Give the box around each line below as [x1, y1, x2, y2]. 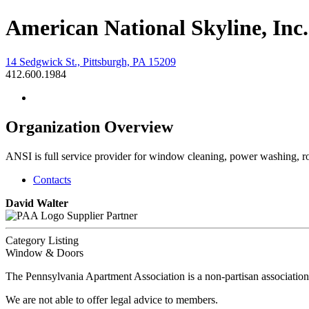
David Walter [6, 197, 68, 209]
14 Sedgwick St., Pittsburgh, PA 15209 [6, 55, 176, 68]
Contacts [33, 173, 71, 186]
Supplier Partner [67, 209, 137, 221]
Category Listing [6, 234, 79, 246]
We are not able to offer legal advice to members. [6, 293, 218, 306]
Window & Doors [6, 246, 83, 259]
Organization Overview [6, 117, 173, 136]
